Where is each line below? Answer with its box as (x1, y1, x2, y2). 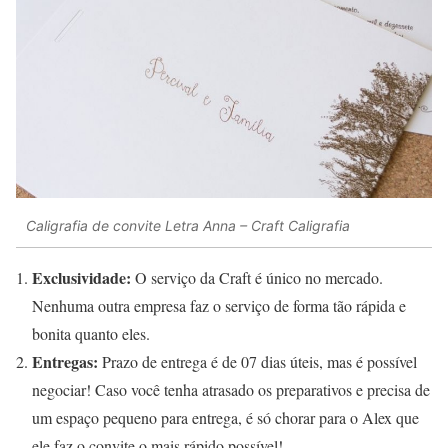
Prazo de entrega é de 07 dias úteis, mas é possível (98, 350, 417, 372)
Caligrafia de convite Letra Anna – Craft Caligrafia (26, 217, 350, 235)
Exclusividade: (32, 265, 131, 289)
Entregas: (32, 349, 98, 373)
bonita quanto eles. (32, 322, 150, 344)
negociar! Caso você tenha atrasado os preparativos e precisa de (32, 378, 430, 400)
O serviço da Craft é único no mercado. (131, 266, 383, 288)
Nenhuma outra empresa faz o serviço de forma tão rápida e (32, 294, 406, 316)
